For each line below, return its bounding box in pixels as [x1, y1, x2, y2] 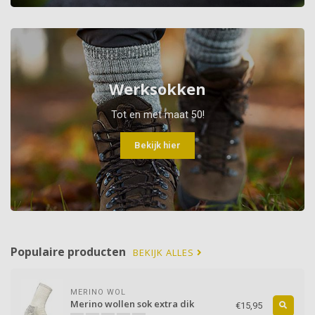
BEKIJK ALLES [133, 246, 197, 259]
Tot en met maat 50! [110, 109, 205, 121]
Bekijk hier [134, 140, 181, 151]
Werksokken [109, 78, 206, 100]
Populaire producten [11, 244, 126, 260]
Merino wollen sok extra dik [70, 297, 194, 311]
